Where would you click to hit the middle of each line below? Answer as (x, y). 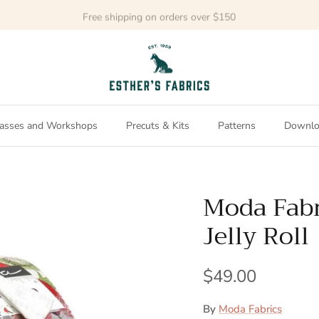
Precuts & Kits (157, 126)
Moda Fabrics (251, 309)
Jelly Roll (256, 236)
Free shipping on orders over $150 (159, 15)
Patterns (236, 126)
